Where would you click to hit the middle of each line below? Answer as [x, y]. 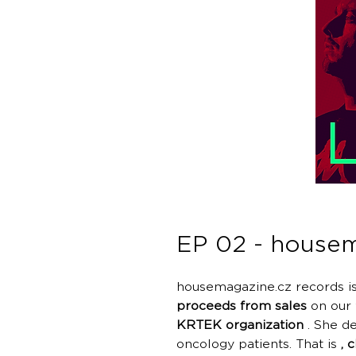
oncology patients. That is [259, 344]
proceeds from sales [242, 306]
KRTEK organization [240, 325]
